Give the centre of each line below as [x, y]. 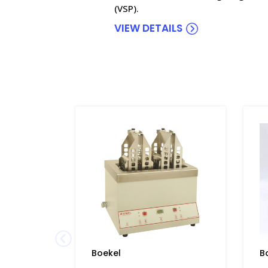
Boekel [106, 253]
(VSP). [127, 8]
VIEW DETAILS [149, 28]
